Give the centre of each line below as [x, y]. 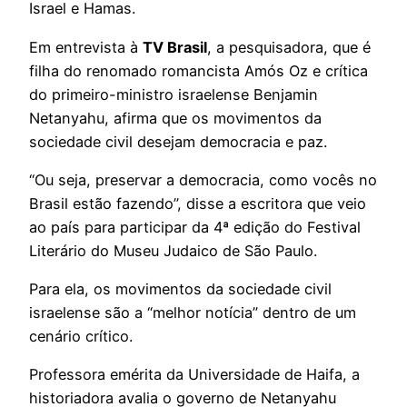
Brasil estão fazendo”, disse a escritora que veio [198, 203]
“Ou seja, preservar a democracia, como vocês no [203, 179]
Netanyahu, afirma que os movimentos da [175, 118]
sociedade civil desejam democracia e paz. [178, 141]
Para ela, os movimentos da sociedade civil [180, 289]
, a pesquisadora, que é [289, 47]
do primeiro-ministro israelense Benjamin [174, 94]
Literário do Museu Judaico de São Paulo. [173, 250]
